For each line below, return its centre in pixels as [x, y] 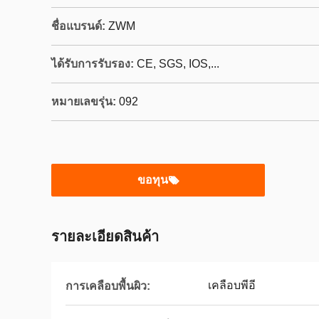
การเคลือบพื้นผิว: [108, 286]
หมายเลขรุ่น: [84, 101]
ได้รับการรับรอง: [93, 64]
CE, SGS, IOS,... [178, 64]
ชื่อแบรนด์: [78, 26]
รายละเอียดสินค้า [105, 236]
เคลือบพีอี [232, 285]
